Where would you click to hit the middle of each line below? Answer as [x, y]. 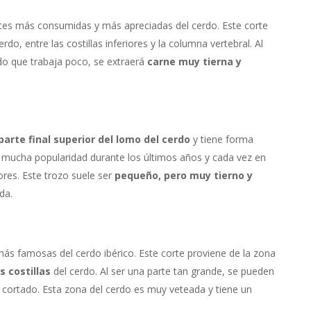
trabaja [48, 62]
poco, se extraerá [106, 62]
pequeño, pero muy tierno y [183, 176]
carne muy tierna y [194, 62]
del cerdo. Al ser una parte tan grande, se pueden [162, 271]
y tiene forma [221, 140]
